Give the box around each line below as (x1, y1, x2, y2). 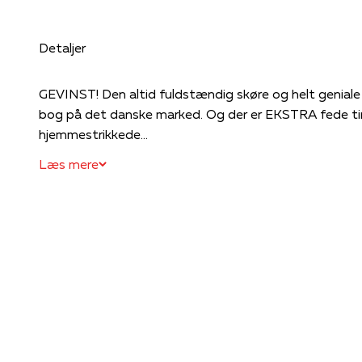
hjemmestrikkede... (39, 125, 148, 142)
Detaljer (39, 39, 86, 56)
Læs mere (39, 155, 99, 172)
